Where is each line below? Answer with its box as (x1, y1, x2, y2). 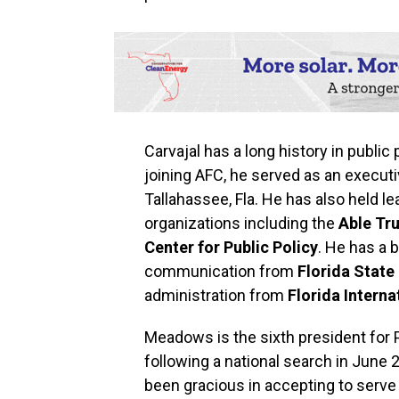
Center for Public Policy (144, 238, 318, 256)
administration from (144, 286, 288, 305)
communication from (144, 262, 297, 281)
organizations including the (144, 214, 335, 232)
